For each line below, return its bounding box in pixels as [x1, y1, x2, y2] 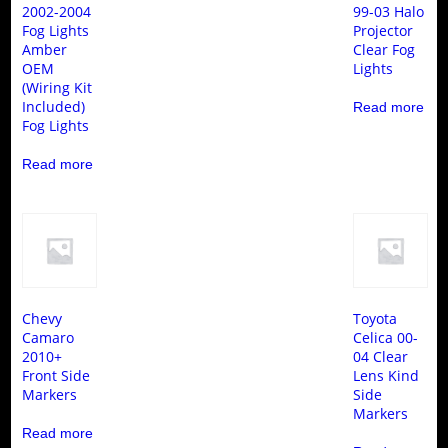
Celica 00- [353, 328, 419, 348]
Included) [21, 96, 85, 116]
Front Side [21, 366, 90, 386]
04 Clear [353, 347, 409, 367]
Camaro [21, 328, 74, 348]
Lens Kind [353, 366, 420, 386]
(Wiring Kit [21, 77, 92, 97]
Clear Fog [353, 39, 416, 59]
